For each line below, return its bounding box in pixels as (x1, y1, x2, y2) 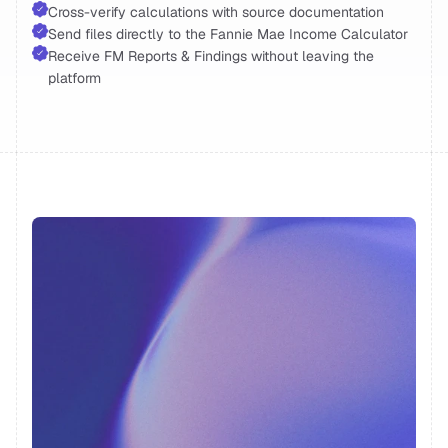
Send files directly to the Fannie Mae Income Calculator (48, 25, 412, 43)
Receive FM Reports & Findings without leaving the (48, 47, 374, 65)
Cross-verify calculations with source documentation (48, 3, 388, 21)
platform (48, 69, 101, 87)
